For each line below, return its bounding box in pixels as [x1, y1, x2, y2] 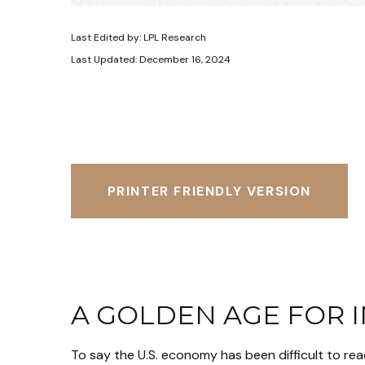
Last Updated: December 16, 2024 [71, 52, 231, 66]
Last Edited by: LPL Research [71, 30, 206, 44]
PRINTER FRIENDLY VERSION [107, 182, 312, 200]
